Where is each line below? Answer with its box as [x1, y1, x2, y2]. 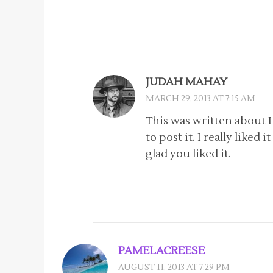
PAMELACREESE [118, 243, 205, 258]
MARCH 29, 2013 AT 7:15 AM [146, 93, 255, 104]
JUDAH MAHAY [146, 74, 227, 89]
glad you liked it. [146, 146, 231, 161]
